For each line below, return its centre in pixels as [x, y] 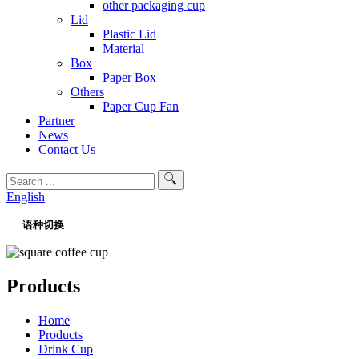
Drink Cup [66, 349]
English [26, 197]
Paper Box [129, 77]
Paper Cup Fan [141, 106]
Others [87, 92]
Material [123, 48]
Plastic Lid [129, 34]
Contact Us [67, 149]
